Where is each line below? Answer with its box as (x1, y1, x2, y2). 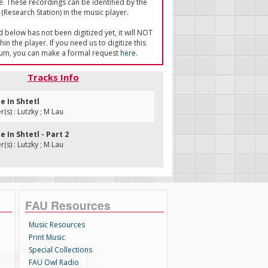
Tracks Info (27, 71, 79, 83)
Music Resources (29, 220, 86, 230)
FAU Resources (25, 197, 111, 214)
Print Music (29, 232, 66, 242)
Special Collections (29, 245, 93, 255)
